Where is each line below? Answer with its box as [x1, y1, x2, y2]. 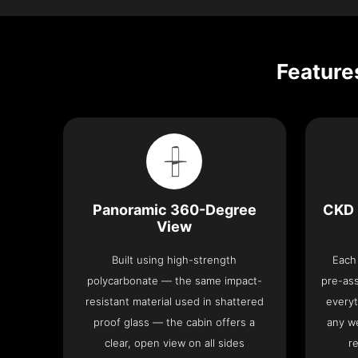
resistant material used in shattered [85, 295, 264, 308]
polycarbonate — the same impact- [86, 274, 262, 288]
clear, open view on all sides [104, 336, 245, 350]
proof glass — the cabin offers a [93, 316, 256, 329]
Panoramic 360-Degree [92, 201, 257, 219]
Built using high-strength [112, 253, 237, 267]
